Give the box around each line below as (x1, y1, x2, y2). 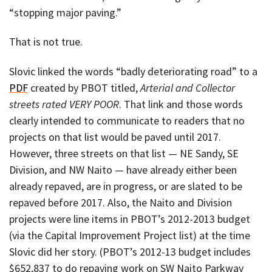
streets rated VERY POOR (9, 97, 119, 111)
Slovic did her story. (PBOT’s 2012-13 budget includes (9, 244, 251, 259)
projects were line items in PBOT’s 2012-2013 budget (9, 211, 250, 226)
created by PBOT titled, (28, 80, 140, 95)
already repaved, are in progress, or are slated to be (9, 178, 242, 193)
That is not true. (9, 35, 83, 49)
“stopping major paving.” (9, 5, 121, 19)
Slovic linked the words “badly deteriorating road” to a (9, 64, 257, 78)
